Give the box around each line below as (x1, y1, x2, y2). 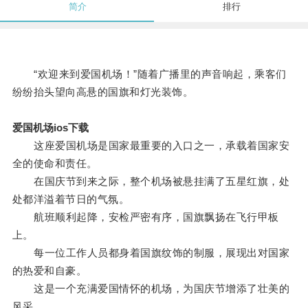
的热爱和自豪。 (12, 265, 87, 277)
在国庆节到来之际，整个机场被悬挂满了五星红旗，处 (12, 175, 290, 188)
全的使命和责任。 (12, 157, 98, 170)
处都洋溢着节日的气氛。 (12, 193, 130, 206)
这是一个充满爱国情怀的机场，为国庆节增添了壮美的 (12, 283, 290, 295)
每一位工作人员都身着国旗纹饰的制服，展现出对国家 (12, 247, 290, 259)
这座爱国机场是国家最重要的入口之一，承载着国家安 (12, 140, 290, 152)
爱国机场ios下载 (12, 122, 89, 134)
